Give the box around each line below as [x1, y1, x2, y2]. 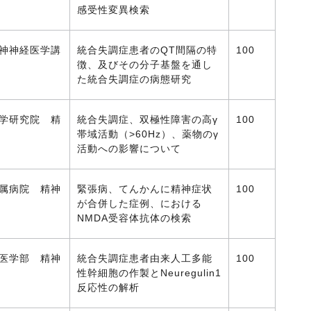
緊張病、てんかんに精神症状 [77, 183, 212, 194]
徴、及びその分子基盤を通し [77, 59, 212, 70]
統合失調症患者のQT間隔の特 [77, 44, 217, 56]
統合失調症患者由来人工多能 [77, 253, 212, 264]
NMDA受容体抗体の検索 [77, 212, 192, 224]
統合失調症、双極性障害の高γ [77, 114, 218, 125]
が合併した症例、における [77, 198, 202, 209]
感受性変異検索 [77, 4, 150, 15]
